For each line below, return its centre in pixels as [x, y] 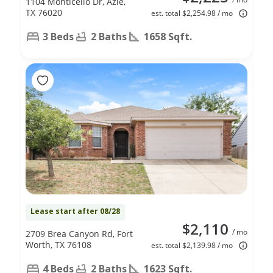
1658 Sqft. [168, 36]
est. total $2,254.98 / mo [192, 13]
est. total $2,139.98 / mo [192, 245]
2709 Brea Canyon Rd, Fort [79, 233]
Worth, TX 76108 [58, 244]
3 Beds [58, 36]
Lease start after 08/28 [75, 211]
